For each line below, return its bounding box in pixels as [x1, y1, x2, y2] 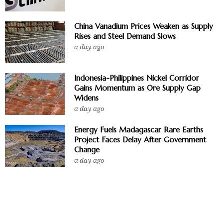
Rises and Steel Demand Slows [74, 31, 176, 41]
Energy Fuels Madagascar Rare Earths [74, 124, 203, 134]
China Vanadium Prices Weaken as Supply [74, 21, 213, 31]
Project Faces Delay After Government [74, 134, 206, 144]
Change [74, 144, 100, 154]
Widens [74, 93, 99, 103]
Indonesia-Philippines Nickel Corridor [74, 73, 199, 83]
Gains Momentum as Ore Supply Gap [74, 83, 201, 93]
